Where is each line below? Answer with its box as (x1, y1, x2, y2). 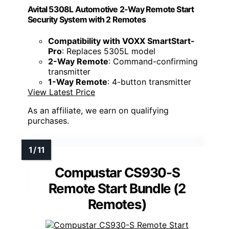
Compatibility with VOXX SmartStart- (48, 35, 195, 46)
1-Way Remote (48, 76, 107, 87)
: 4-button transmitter (107, 76, 191, 87)
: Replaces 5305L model (62, 45, 155, 56)
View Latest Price (28, 86, 95, 97)
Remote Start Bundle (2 (48, 180, 186, 196)
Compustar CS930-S (54, 164, 180, 180)
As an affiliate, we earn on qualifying (28, 105, 169, 116)
